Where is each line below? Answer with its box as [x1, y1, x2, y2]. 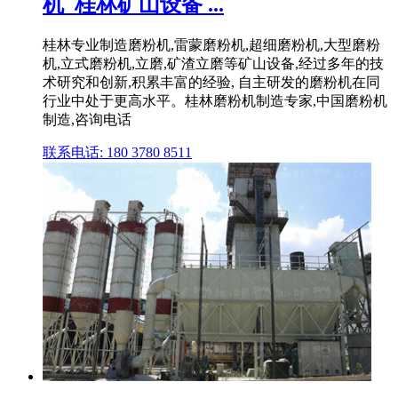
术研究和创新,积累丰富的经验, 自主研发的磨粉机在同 [43, 75, 380, 91]
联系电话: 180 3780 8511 [43, 145, 192, 161]
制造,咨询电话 [43, 112, 131, 128]
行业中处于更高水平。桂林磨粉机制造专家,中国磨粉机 [43, 93, 387, 109]
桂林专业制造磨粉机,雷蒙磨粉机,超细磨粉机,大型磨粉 [43, 37, 380, 53]
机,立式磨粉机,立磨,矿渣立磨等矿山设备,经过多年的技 [43, 56, 384, 72]
